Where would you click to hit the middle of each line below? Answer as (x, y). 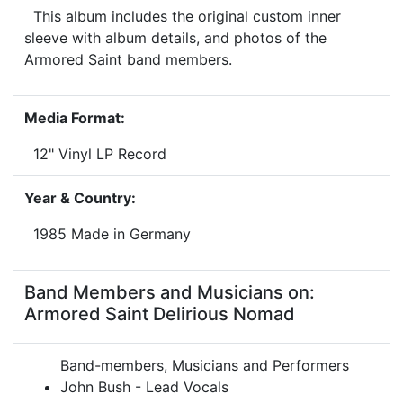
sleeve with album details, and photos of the (175, 38)
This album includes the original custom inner (183, 17)
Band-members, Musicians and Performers (205, 366)
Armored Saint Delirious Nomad (160, 314)
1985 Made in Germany (107, 234)
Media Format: (75, 118)
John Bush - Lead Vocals (144, 387)
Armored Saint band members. (130, 60)
